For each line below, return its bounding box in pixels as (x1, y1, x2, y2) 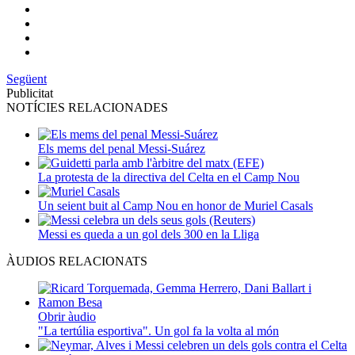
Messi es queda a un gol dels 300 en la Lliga (38, 227, 259, 241)
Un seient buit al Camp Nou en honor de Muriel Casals (38, 198, 313, 212)
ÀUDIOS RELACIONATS (6, 254, 147, 268)
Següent (6, 71, 47, 86)
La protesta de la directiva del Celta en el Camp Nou (38, 170, 300, 184)
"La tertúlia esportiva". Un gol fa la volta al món (38, 323, 279, 338)
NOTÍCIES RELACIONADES (6, 100, 168, 114)
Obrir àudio (38, 309, 96, 323)
